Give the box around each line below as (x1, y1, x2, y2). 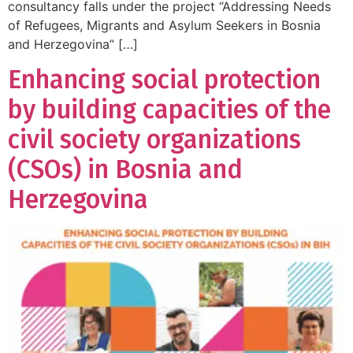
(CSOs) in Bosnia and (8, 154, 243, 185)
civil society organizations (8, 124, 301, 155)
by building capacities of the (8, 95, 331, 125)
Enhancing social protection (8, 65, 321, 95)
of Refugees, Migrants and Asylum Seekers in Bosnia (8, 17, 321, 33)
